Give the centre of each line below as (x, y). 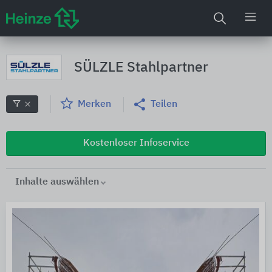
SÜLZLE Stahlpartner (141, 67)
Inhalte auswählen (57, 182)
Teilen (164, 104)
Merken (94, 104)
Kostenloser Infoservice (136, 144)
